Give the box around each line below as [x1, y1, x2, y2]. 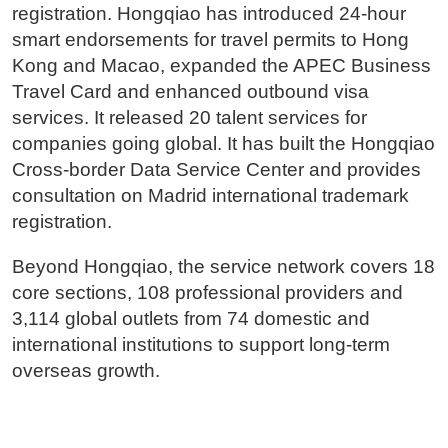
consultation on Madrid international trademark [11, 185, 409, 207]
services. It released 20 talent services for [11, 107, 367, 129]
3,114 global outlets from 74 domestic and [11, 308, 370, 330]
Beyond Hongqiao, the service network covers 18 [11, 256, 435, 278]
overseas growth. [11, 360, 160, 382]
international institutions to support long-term [11, 334, 390, 356]
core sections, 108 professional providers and [11, 282, 403, 304]
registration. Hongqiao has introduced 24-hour [11, 3, 406, 25]
